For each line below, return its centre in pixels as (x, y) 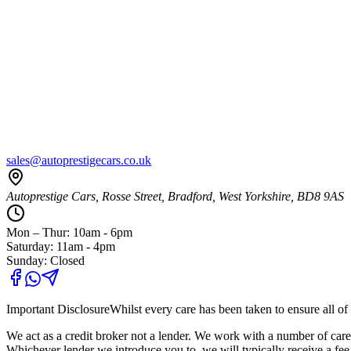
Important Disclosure (58, 309)
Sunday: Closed (45, 260)
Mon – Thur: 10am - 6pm (69, 232)
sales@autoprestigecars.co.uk (79, 160)
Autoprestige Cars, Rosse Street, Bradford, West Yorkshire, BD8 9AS (175, 196)
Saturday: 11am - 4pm (61, 246)
